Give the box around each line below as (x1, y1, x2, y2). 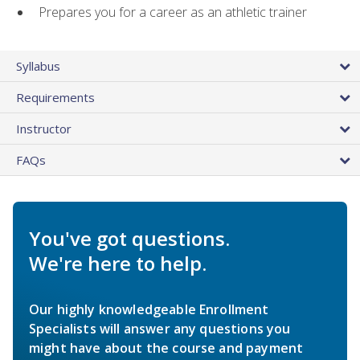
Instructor (16, 120, 72, 137)
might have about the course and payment (29, 338, 304, 357)
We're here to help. (29, 249, 207, 276)
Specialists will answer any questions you (29, 319, 291, 337)
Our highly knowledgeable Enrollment (29, 300, 269, 318)
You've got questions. (29, 224, 230, 252)
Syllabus (16, 57, 60, 74)
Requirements (16, 88, 95, 105)
